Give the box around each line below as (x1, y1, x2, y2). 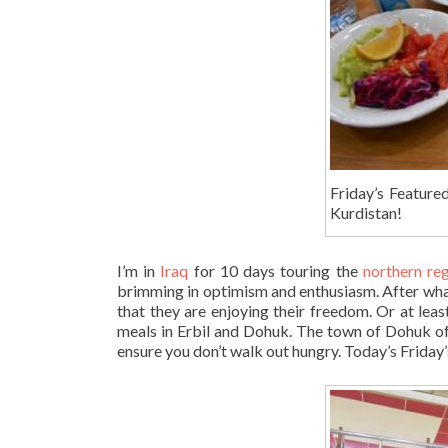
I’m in (117, 260, 161, 280)
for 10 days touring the (188, 260, 363, 280)
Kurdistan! (330, 202, 403, 222)
